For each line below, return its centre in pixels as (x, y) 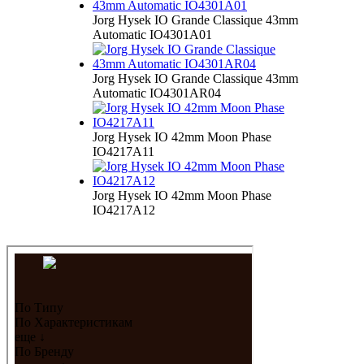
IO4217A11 (123, 151)
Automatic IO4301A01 (152, 34)
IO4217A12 (124, 210)
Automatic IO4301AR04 (157, 93)
